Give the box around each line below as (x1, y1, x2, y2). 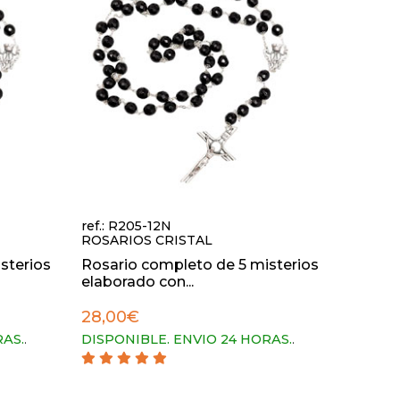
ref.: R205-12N (81, 218, 171, 234)
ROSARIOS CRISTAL (81, 232, 212, 248)
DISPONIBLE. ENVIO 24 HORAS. (81, 331, 292, 347)
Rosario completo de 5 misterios (81, 256, 319, 273)
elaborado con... (81, 273, 194, 290)
